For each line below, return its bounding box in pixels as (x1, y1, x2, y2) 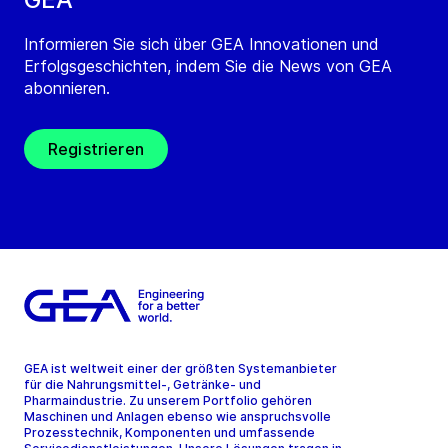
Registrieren (48, 139, 144, 160)
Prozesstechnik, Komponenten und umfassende (24, 425, 315, 441)
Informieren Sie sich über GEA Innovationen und (24, 34, 379, 55)
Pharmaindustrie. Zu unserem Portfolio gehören (24, 393, 312, 409)
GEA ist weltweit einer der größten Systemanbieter (24, 361, 337, 377)
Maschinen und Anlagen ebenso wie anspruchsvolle (24, 409, 331, 425)
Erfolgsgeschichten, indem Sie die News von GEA (24, 56, 392, 77)
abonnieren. (24, 78, 110, 99)
